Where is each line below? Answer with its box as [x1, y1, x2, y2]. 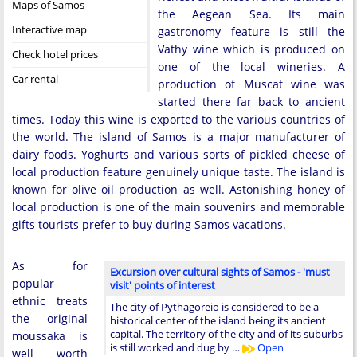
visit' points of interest [110, 278, 215, 292]
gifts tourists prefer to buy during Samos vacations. [12, 217, 286, 232]
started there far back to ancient [158, 94, 345, 109]
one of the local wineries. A [158, 59, 345, 74]
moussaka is [12, 328, 88, 343]
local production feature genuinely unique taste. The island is [12, 164, 345, 179]
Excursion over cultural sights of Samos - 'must [110, 265, 330, 279]
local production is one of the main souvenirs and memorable [12, 199, 345, 214]
